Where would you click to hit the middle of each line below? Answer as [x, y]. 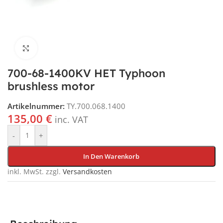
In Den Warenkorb [111, 156]
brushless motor [51, 86]
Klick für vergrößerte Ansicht [86, 48]
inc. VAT [70, 119]
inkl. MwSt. [26, 171]
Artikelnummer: [37, 106]
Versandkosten [87, 171]
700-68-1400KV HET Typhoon [86, 73]
